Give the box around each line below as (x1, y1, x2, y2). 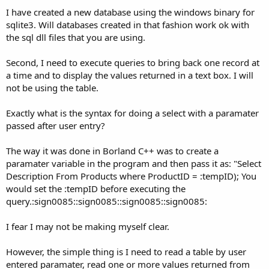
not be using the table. (6, 81, 98, 94)
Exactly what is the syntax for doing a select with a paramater (6, 106, 259, 119)
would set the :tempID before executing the (6, 182, 186, 195)
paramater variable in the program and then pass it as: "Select (6, 157, 261, 169)
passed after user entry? (6, 119, 105, 131)
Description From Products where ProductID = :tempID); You (6, 169, 256, 182)
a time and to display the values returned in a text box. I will (6, 68, 253, 81)
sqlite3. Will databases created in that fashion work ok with (6, 18, 249, 31)
